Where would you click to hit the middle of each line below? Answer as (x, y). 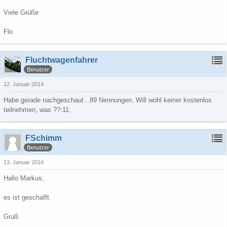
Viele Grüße (21, 12)
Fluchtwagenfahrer (62, 60)
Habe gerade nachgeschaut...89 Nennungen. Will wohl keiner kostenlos (108, 100)
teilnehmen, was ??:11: (37, 110)
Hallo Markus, (24, 178)
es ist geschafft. (27, 197)
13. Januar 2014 (24, 162)
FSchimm (44, 138)
